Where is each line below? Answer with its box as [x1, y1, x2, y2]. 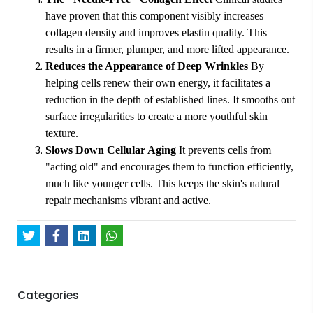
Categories [17, 287, 79, 303]
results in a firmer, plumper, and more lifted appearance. [45, 43, 289, 55]
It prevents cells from [176, 144, 271, 156]
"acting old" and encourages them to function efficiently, [45, 161, 293, 173]
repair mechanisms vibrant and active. [45, 194, 211, 206]
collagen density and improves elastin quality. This [45, 27, 267, 38]
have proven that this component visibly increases [45, 10, 263, 22]
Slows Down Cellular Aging [45, 144, 176, 156]
